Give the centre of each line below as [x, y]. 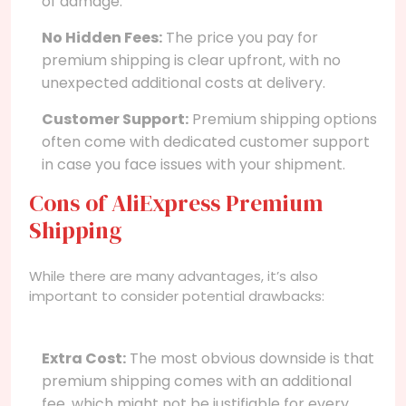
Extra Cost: [84, 358]
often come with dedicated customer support [206, 141]
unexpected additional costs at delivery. [184, 82]
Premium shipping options [283, 119]
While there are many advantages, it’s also [174, 275]
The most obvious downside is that [250, 358]
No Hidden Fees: [102, 37]
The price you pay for [240, 37]
